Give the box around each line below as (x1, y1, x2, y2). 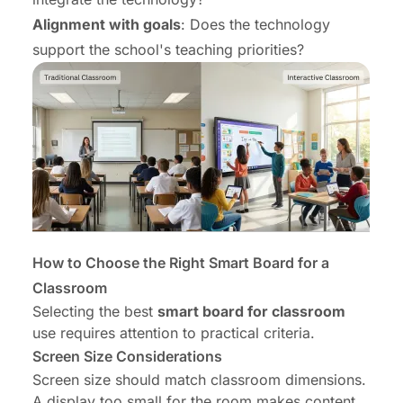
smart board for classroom (157, 301, 345, 320)
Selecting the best (32, 301, 157, 320)
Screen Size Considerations (32, 346, 222, 365)
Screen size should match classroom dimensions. (32, 370, 366, 389)
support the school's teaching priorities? (32, 40, 304, 58)
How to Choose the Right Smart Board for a (32, 253, 329, 272)
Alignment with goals (32, 14, 181, 33)
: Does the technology (181, 14, 330, 33)
